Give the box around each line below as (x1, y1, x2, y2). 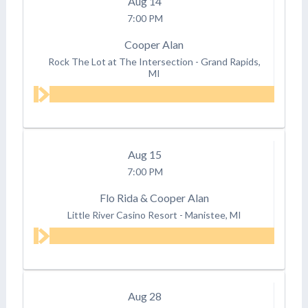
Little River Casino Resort (67, 209, 177, 221)
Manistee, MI (184, 209, 241, 221)
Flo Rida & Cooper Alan (99, 191, 209, 204)
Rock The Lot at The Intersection (47, 56, 193, 67)
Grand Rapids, (200, 56, 261, 67)
